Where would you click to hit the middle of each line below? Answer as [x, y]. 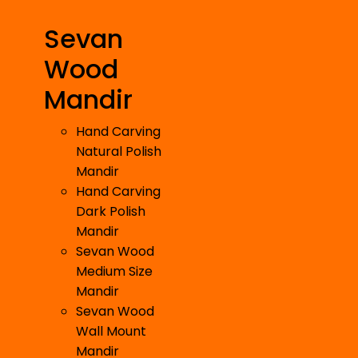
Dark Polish [111, 212]
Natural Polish [119, 152]
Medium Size [114, 272]
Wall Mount [111, 332]
